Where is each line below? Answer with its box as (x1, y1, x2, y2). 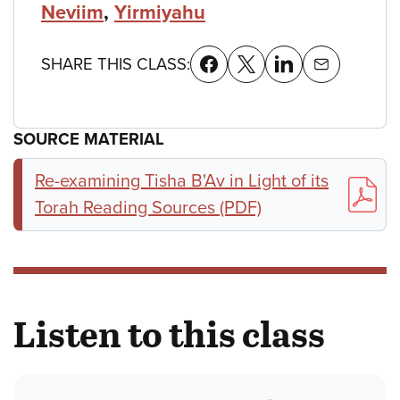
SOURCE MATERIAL (13, 129, 164, 149)
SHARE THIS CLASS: (41, 54, 190, 74)
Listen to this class (13, 307, 325, 358)
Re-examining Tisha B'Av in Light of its (35, 170, 329, 192)
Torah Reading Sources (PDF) (35, 196, 262, 219)
